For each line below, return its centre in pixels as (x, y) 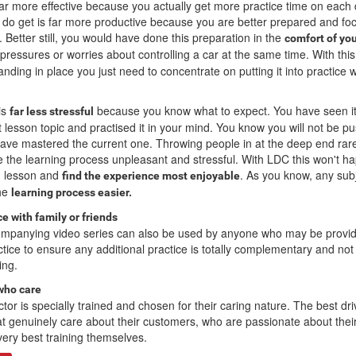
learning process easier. (72, 193)
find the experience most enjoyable (151, 176)
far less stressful (52, 112)
